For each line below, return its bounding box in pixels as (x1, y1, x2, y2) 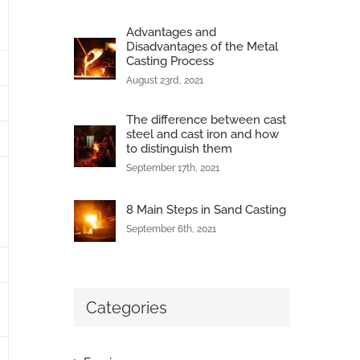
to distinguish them (125, 141, 232, 157)
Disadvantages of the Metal (125, 39, 278, 55)
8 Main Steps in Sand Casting (125, 202, 286, 217)
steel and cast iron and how (125, 127, 279, 142)
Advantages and (125, 25, 216, 40)
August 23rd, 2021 (125, 75, 203, 87)
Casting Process (125, 54, 214, 69)
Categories (85, 298, 167, 318)
